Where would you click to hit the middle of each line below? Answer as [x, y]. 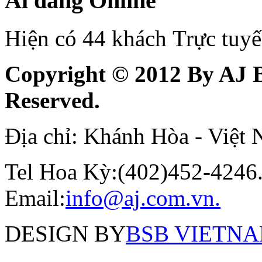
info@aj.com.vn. [143, 198]
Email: [35, 198]
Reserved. [52, 101]
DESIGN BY [65, 234]
